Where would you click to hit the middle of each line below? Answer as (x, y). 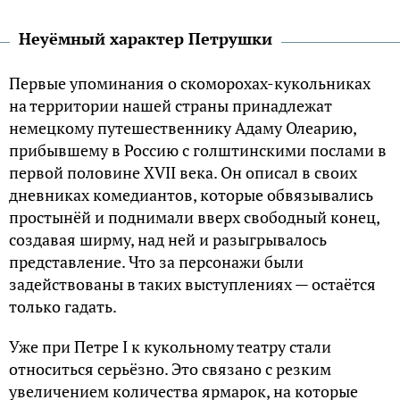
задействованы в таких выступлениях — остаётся (192, 284)
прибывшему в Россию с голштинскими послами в (198, 150)
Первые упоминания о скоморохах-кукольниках (190, 83)
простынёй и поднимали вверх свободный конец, (194, 217)
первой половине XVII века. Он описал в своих (183, 173)
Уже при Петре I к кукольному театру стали (170, 347)
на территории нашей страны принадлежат (171, 106)
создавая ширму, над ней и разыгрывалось (168, 240)
